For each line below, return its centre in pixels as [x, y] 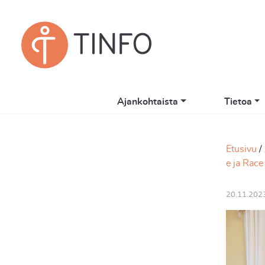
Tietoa [238, 102]
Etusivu [241, 149]
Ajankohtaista [147, 102]
